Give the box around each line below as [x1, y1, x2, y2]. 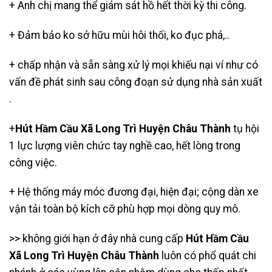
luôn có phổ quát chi [159, 250, 256, 262]
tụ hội [231, 122, 259, 135]
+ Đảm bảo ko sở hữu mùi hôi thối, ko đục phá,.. [9, 29, 229, 41]
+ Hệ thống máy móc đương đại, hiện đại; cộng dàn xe [9, 186, 259, 199]
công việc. [9, 156, 57, 169]
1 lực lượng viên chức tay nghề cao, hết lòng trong [9, 139, 240, 152]
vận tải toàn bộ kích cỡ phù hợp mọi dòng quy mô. [9, 203, 240, 216]
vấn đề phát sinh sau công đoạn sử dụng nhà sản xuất [9, 75, 262, 88]
